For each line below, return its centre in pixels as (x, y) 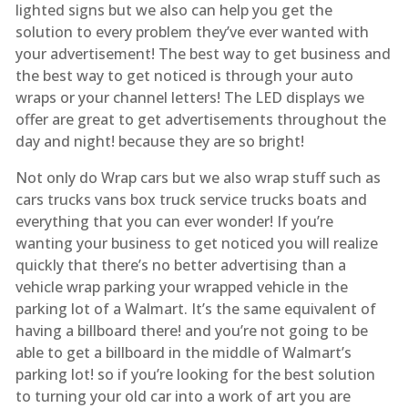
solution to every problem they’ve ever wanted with (192, 31)
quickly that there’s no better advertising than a (180, 265)
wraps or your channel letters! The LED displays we (189, 97)
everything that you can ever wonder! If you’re (174, 221)
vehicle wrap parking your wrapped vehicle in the (181, 286)
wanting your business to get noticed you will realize (196, 243)
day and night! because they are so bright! (159, 141)
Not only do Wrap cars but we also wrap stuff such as (198, 177)
